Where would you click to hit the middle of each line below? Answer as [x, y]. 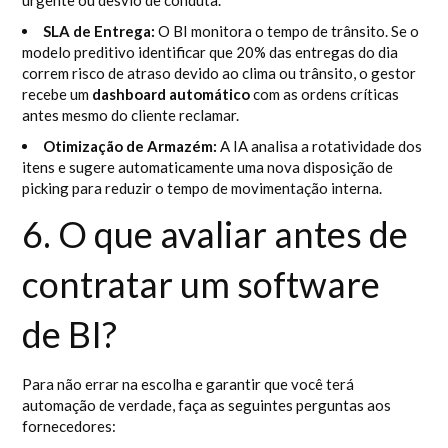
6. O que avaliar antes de [215, 234]
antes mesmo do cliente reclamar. [131, 115]
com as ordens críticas [325, 94]
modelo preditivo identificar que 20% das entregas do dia [210, 52]
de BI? [70, 334]
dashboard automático [171, 94]
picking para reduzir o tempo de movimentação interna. [202, 188]
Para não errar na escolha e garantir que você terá [188, 384]
